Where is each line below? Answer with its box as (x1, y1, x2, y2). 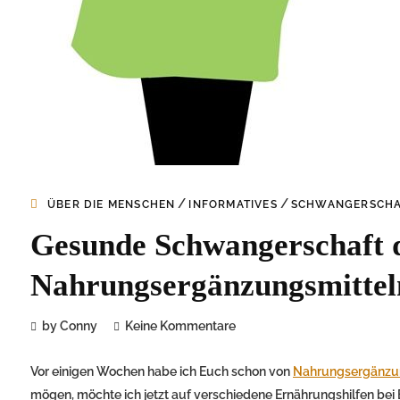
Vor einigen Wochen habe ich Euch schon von (30, 364, 293, 379)
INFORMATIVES (188, 198, 278, 212)
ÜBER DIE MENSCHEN (47, 198, 176, 212)
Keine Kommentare (125, 319, 236, 334)
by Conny (42, 319, 97, 334)
